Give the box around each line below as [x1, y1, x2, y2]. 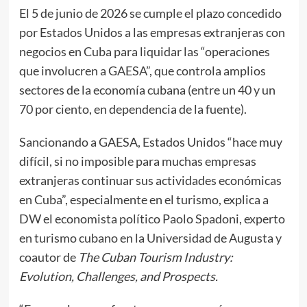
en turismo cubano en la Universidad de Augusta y [19, 230, 282, 246]
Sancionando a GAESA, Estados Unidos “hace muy [19, 134, 282, 150]
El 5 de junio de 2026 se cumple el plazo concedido [19, 5, 282, 21]
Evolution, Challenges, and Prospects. [19, 269, 218, 284]
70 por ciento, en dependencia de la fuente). [19, 101, 247, 117]
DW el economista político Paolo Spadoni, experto [19, 211, 285, 227]
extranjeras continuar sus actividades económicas [19, 173, 282, 188]
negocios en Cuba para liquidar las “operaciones [19, 44, 270, 60]
